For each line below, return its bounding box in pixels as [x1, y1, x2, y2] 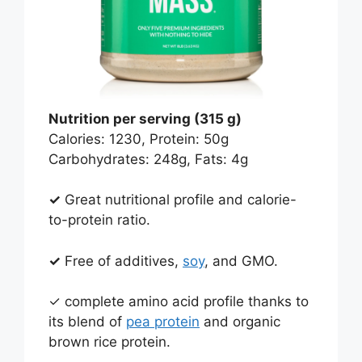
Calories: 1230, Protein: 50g [48, 130, 229, 147]
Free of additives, [61, 252, 183, 269]
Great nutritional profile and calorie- [61, 192, 297, 208]
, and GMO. [204, 252, 278, 269]
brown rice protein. [48, 334, 170, 351]
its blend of [48, 314, 126, 330]
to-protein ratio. [48, 212, 150, 229]
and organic [200, 314, 280, 330]
